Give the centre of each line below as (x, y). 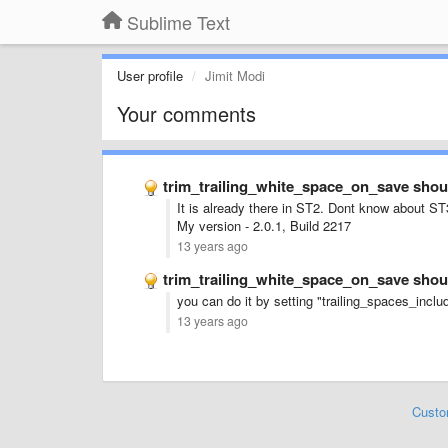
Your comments (186, 113)
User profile (150, 75)
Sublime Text (178, 22)
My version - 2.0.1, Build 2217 (264, 225)
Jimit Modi (235, 75)
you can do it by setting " (249, 300)
